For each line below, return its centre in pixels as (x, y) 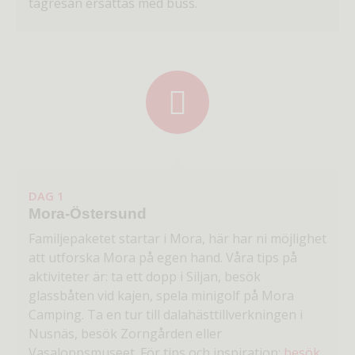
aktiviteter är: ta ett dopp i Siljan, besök (145, 277)
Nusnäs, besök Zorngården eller (125, 334)
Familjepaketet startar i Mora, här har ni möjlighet (177, 239)
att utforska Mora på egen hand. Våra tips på (163, 258)
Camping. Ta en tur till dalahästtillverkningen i (166, 315)
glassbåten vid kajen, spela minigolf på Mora (161, 296)
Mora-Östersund (88, 213)
